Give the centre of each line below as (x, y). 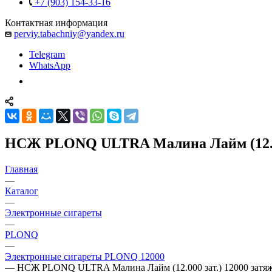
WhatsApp (50, 65)
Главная (21, 169)
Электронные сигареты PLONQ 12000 (85, 256)
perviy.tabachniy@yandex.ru (69, 33)
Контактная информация (56, 22)
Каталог (22, 191)
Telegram (47, 54)
